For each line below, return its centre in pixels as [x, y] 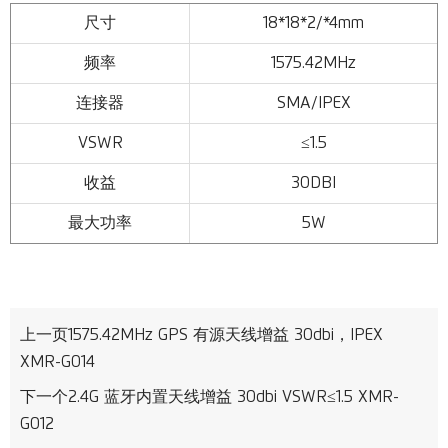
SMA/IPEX [313, 102]
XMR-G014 [57, 361]
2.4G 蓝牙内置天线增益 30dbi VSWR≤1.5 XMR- [233, 396]
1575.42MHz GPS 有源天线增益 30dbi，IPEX [225, 334]
